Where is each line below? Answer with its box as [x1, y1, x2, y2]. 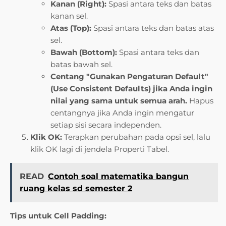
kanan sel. [50, 11, 88, 21]
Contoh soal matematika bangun [48, 172, 189, 182]
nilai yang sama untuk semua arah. [50, 96, 187, 106]
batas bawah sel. [50, 60, 112, 70]
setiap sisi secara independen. [50, 120, 161, 130]
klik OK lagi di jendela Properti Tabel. [30, 144, 169, 154]
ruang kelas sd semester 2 [20, 184, 132, 194]
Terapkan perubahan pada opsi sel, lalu [62, 132, 210, 142]
